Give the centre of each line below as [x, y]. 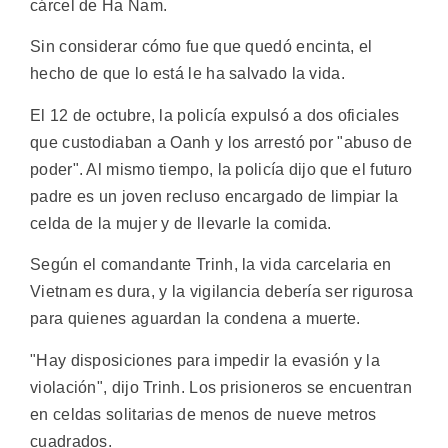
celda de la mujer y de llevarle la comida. [181, 223]
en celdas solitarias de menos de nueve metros [203, 414]
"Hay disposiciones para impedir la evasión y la [205, 360]
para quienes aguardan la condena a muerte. [195, 319]
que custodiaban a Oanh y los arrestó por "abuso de [221, 142]
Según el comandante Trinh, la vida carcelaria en [211, 265]
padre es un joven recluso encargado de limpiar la [214, 196]
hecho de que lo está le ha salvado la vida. [187, 74]
